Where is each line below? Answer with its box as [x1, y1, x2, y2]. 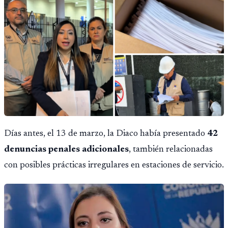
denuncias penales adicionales [4, 145, 129, 155]
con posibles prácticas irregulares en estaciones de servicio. [4, 161, 224, 170]
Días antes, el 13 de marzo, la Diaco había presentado [4, 129, 207, 139]
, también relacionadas [129, 145, 213, 155]
